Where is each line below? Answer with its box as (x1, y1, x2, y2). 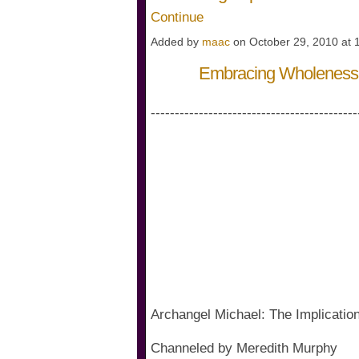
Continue (151, 9, 204, 25)
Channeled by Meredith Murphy (151, 341, 337, 357)
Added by (151, 35, 202, 49)
